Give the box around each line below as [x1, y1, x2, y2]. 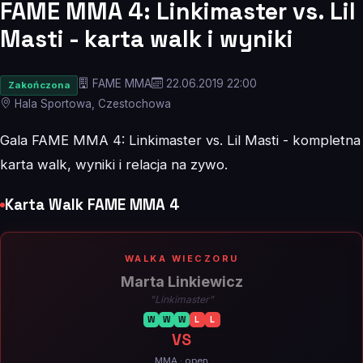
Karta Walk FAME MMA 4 [5, 194, 180, 214]
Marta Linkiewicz [120, 272, 243, 290]
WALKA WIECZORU [124, 252, 239, 264]
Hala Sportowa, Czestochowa [11, 96, 171, 110]
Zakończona [8, 79, 70, 91]
